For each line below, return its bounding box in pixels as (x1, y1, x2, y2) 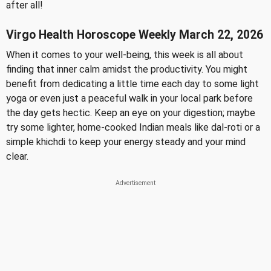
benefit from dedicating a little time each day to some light (6, 77, 259, 90)
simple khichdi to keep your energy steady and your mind (6, 135, 246, 148)
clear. (6, 150, 28, 162)
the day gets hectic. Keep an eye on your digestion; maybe (6, 106, 255, 119)
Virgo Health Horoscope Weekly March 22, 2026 (6, 27, 263, 42)
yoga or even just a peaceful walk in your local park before (6, 92, 253, 104)
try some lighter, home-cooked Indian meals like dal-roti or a (6, 121, 260, 133)
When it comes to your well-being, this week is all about (6, 48, 243, 60)
